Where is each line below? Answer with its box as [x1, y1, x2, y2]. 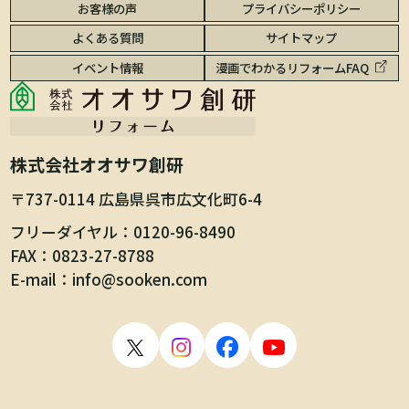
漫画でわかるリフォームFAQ [215, 58, 370, 77]
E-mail [10, 268, 58, 291]
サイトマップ [266, 28, 338, 47]
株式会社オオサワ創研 [10, 152, 184, 177]
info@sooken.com [72, 268, 208, 291]
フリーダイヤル [10, 221, 119, 244]
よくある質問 [71, 28, 143, 47]
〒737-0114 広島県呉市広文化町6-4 [10, 188, 263, 211]
